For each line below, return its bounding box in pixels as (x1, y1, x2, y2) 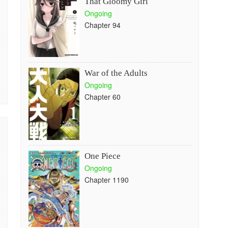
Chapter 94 (84, 20, 121, 30)
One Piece (84, 151, 121, 161)
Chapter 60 (84, 92, 121, 102)
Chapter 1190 (84, 175, 129, 185)
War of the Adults (84, 68, 148, 78)
